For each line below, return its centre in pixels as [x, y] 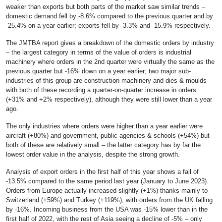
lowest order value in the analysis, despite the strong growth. [93, 155]
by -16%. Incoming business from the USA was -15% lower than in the [107, 210]
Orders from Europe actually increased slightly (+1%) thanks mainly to [107, 191]
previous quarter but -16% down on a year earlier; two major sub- [98, 71]
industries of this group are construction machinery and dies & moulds [106, 81]
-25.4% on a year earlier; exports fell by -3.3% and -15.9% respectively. [108, 26]
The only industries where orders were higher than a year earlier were [104, 126]
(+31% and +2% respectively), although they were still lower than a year [109, 100]
